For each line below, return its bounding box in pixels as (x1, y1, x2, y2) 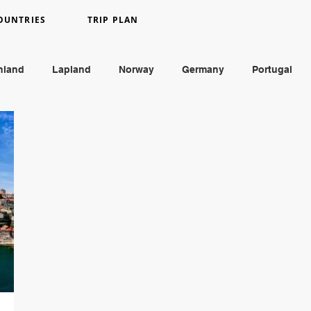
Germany (182, 63, 224, 75)
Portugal (252, 63, 292, 75)
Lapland (52, 63, 91, 75)
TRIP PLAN (87, 14, 139, 26)
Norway (119, 63, 154, 75)
